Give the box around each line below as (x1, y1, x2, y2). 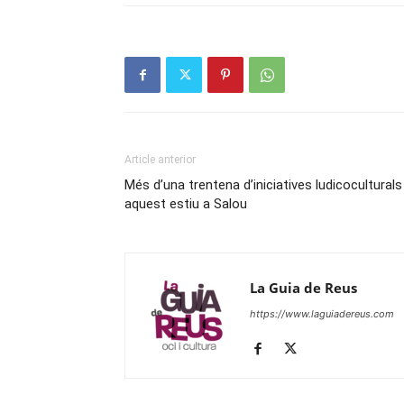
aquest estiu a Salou (124, 196, 247, 212)
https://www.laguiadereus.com (250, 308, 394, 320)
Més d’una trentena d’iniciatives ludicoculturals (124, 177, 402, 193)
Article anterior (124, 153, 196, 166)
